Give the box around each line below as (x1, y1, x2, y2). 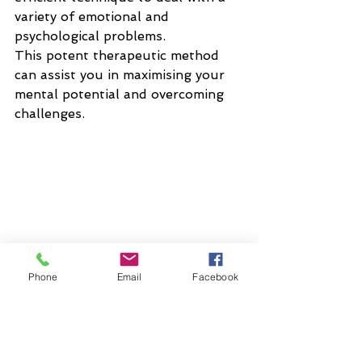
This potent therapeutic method (15, 48, 223, 63)
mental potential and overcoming (15, 86, 228, 102)
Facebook (192, 270, 238, 283)
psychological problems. (15, 28, 170, 44)
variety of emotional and (15, 9, 173, 24)
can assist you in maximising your (15, 67, 229, 82)
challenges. (15, 106, 85, 121)
